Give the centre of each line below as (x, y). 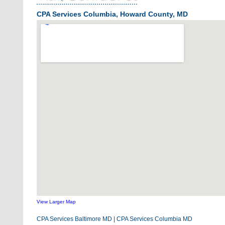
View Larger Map (56, 202)
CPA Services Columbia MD (154, 219)
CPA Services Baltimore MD (74, 219)
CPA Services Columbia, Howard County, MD (112, 14)
